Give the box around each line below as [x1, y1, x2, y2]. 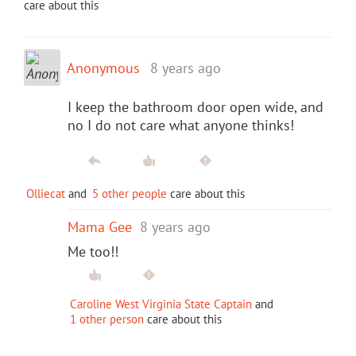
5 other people [92, 185, 167, 201]
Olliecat [26, 185, 65, 201]
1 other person [70, 311, 144, 327]
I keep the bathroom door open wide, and [68, 97, 323, 116]
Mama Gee [68, 217, 132, 236]
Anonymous [67, 58, 140, 77]
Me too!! [68, 242, 118, 261]
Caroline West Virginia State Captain [70, 296, 252, 311]
